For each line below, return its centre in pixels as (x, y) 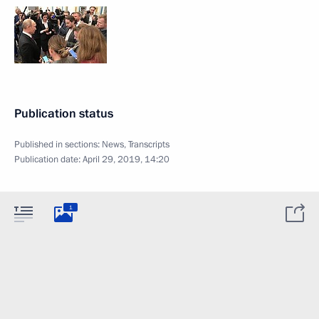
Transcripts (149, 145)
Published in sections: (58, 145)
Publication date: (48, 159)
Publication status (64, 114)
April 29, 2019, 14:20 (126, 159)
